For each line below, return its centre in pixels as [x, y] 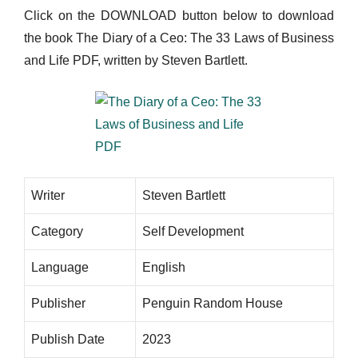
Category [57, 231]
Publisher [58, 303]
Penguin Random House [213, 303]
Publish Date [68, 339]
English [164, 267]
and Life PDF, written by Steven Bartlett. [136, 60]
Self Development [193, 231]
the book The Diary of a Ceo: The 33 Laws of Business [179, 38]
